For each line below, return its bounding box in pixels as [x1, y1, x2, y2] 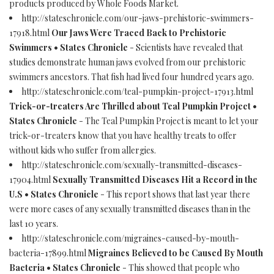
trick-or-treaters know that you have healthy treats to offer [9, 130, 237, 141]
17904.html [9, 174, 53, 185]
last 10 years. [9, 218, 60, 229]
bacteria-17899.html [9, 247, 88, 259]
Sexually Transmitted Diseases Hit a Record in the [53, 174, 257, 185]
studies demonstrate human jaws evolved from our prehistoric [9, 56, 246, 68]
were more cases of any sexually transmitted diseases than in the [9, 203, 251, 215]
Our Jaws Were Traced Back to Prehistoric [51, 27, 226, 39]
